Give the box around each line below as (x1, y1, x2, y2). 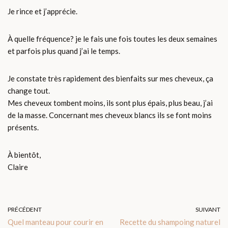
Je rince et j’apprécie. (8, 6, 77, 16)
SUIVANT (195, 205, 220, 213)
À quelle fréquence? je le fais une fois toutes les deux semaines (8, 34, 217, 43)
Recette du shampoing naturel (120, 217, 220, 226)
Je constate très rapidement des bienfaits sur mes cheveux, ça (8, 73, 213, 83)
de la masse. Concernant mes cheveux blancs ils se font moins (8, 110, 212, 120)
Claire (8, 162, 28, 172)
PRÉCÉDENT (8, 205, 42, 213)
